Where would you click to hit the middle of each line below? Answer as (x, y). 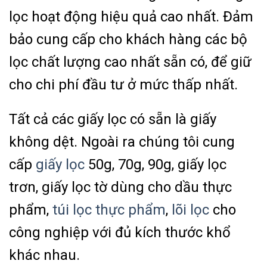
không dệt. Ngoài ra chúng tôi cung (122, 142)
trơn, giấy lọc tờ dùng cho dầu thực (120, 187)
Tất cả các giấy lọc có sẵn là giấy (113, 119)
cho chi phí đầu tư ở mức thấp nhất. (123, 84)
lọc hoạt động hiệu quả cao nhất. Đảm (131, 16)
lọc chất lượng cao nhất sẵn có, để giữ (130, 62)
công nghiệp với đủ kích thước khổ (120, 233)
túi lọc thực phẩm (107, 210)
